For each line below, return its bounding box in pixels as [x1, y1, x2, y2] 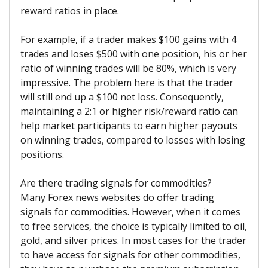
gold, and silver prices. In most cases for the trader [20, 233, 246, 247]
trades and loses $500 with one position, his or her [20, 47, 247, 60]
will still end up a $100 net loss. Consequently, [20, 90, 224, 103]
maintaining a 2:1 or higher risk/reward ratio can [20, 104, 238, 118]
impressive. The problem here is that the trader [20, 75, 233, 89]
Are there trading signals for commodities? [20, 176, 212, 190]
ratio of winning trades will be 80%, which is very [20, 61, 236, 75]
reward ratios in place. [20, 4, 119, 17]
